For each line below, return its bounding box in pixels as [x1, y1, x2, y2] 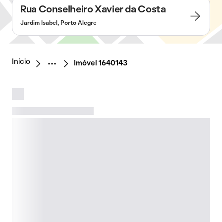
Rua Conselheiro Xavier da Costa [20, 5, 166, 14]
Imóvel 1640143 [74, 60, 127, 67]
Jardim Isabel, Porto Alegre [20, 21, 97, 26]
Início [12, 58, 30, 65]
